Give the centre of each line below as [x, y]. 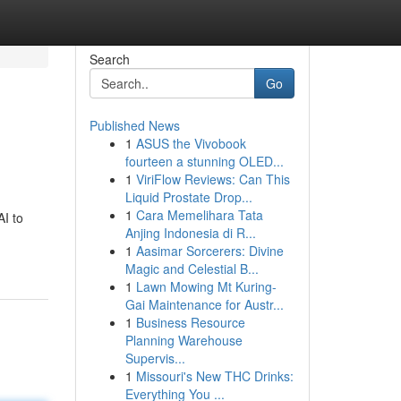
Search [109, 59]
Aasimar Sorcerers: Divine [209, 251]
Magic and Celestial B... [192, 269]
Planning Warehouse [183, 340]
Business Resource [190, 322]
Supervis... [155, 358]
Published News [134, 125]
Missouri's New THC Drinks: [214, 376]
